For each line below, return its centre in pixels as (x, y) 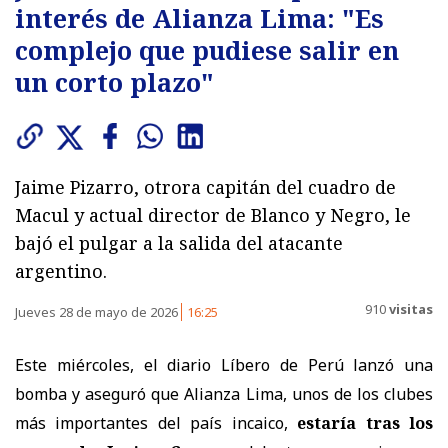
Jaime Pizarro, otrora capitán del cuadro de (205, 186)
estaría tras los (365, 422)
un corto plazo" (114, 81)
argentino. (61, 270)
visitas (409, 309)
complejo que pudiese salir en (207, 49)
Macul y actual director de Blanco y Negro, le (213, 214)
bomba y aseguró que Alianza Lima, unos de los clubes (224, 393)
